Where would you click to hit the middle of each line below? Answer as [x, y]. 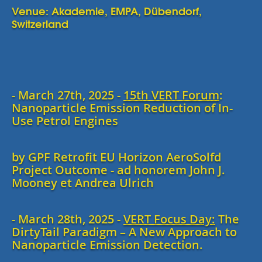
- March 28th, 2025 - [68, 219]
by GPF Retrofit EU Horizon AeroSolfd [116, 157]
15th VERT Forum [171, 95]
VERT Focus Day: [169, 219]
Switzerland [42, 23]
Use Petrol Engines [65, 121]
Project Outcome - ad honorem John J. [118, 170]
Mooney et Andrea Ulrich [83, 183]
